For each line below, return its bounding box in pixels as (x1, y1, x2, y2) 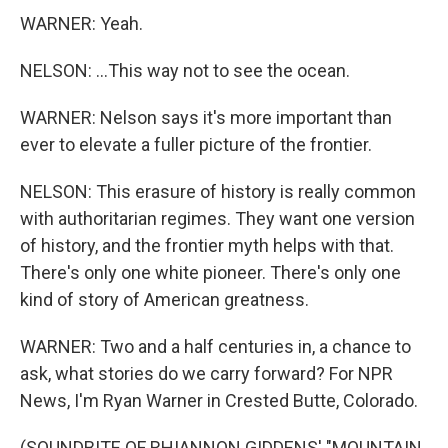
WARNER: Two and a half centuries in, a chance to (20, 336, 411, 357)
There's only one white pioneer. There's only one (20, 262, 401, 283)
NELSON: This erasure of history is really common (20, 181, 416, 202)
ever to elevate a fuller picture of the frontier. (20, 134, 372, 155)
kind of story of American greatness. (20, 289, 309, 310)
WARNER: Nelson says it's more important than (20, 107, 392, 128)
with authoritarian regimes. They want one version (20, 208, 415, 229)
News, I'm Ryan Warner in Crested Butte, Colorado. (20, 390, 418, 411)
